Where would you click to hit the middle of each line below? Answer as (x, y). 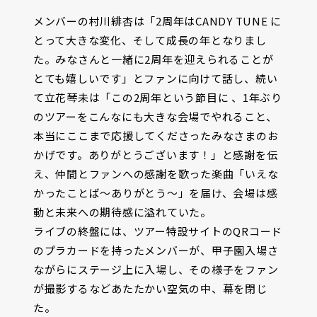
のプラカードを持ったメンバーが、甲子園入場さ (156, 250)
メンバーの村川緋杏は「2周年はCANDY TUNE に (157, 21)
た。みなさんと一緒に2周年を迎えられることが (153, 59)
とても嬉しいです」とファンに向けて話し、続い (155, 78)
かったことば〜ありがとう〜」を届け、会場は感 (155, 192)
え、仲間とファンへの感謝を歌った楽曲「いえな (156, 173)
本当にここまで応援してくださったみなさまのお (156, 135)
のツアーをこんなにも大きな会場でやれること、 (155, 116)
